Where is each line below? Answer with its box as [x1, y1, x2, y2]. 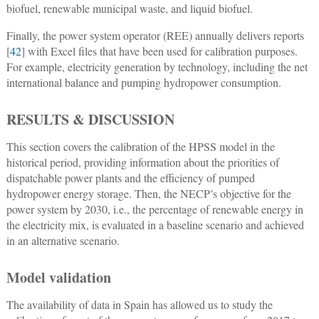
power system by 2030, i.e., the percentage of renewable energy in [6, 202, 303, 217]
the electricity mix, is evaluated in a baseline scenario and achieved [6, 217, 304, 233]
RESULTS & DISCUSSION [6, 109, 174, 130]
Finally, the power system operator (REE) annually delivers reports [6, 28, 304, 43]
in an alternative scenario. [6, 233, 120, 249]
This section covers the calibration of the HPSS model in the [6, 139, 275, 155]
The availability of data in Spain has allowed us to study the [6, 297, 273, 313]
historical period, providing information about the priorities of [6, 155, 279, 170]
